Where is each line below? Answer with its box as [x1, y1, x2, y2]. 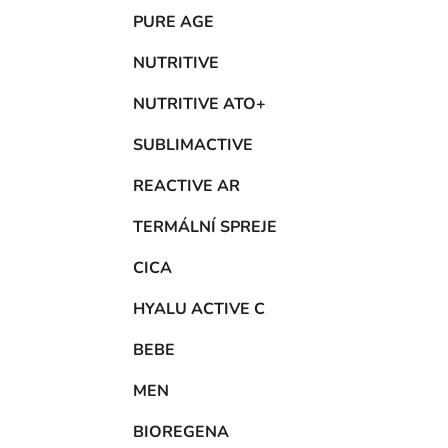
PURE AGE [133, 11, 214, 34]
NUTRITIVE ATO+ [133, 93, 266, 116]
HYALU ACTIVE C [133, 298, 265, 321]
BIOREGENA [133, 421, 229, 444]
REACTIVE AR [133, 175, 240, 198]
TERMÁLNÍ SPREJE [133, 216, 277, 239]
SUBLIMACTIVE [133, 134, 253, 157]
